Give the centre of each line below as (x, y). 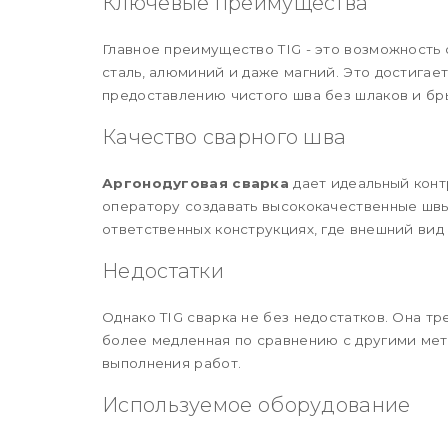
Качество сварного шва (224, 136)
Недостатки (163, 270)
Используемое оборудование (256, 404)
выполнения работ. (172, 362)
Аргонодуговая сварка (195, 182)
